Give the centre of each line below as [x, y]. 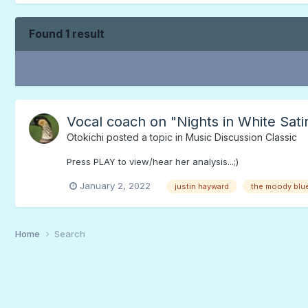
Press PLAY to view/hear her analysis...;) [152, 161]
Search [69, 233]
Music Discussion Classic [241, 137]
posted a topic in [144, 137]
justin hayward [201, 186]
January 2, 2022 [115, 185]
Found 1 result [66, 33]
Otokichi [85, 137]
